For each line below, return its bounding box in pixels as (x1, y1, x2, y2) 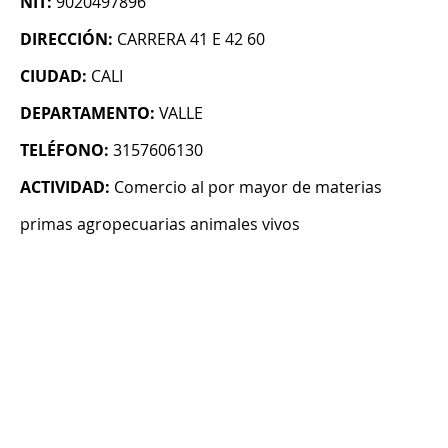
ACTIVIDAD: (20, 176, 110, 199)
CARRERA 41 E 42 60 (117, 28, 265, 51)
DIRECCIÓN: (20, 28, 113, 51)
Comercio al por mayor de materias (114, 176, 382, 199)
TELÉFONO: (20, 139, 109, 162)
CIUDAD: (20, 65, 87, 88)
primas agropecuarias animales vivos (20, 213, 300, 236)
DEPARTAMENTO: (20, 102, 155, 125)
